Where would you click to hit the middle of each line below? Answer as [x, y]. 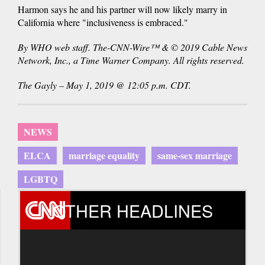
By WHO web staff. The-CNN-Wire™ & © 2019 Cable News [132, 47]
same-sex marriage [195, 156]
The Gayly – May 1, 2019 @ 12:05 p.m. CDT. [104, 85]
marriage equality [104, 156]
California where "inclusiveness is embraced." [103, 22]
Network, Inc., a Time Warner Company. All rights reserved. [131, 60]
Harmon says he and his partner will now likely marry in [122, 9]
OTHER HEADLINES [133, 211]
